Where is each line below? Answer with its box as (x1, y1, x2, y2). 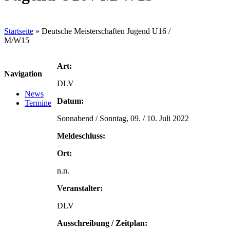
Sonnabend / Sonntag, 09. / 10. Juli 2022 (57, 113, 189, 123)
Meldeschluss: (57, 131, 105, 140)
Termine (25, 99, 51, 108)
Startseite (4, 26, 33, 35)
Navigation (4, 69, 42, 79)
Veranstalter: (57, 183, 103, 193)
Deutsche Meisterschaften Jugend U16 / (42, 26, 170, 35)
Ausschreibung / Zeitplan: (57, 218, 147, 227)
